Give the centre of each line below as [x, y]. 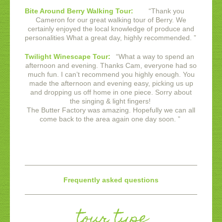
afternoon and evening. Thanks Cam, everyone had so [111, 66]
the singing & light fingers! [111, 101]
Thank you [167, 11]
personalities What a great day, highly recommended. [108, 38]
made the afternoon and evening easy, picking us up [111, 83]
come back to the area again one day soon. [108, 119]
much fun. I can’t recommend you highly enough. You [111, 75]
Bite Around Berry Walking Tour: [79, 11]
